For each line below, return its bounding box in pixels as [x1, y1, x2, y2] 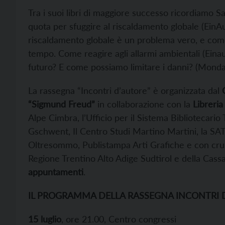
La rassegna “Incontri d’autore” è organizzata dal [28, 85, 222, 96]
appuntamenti [28, 166, 83, 177]
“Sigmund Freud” [28, 98, 95, 109]
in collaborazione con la [95, 98, 190, 109]
